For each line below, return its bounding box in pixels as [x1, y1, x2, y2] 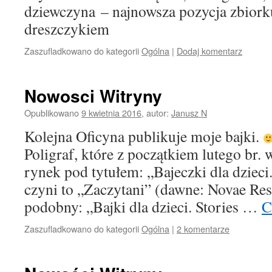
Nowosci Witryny [24, 83, 162, 108]
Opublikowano [24, 106, 79, 119]
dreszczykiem [24, 18, 109, 39]
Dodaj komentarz [177, 44, 242, 57]
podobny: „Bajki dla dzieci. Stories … [24, 196, 262, 217]
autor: [146, 106, 169, 119]
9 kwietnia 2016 [81, 106, 141, 119]
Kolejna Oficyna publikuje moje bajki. [24, 126, 263, 146]
